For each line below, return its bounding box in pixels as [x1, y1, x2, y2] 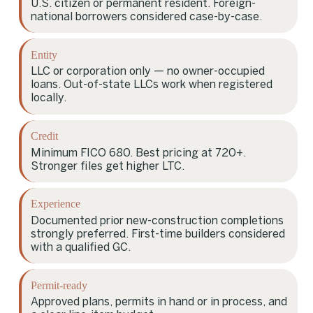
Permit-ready [31, 279, 88, 291]
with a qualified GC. [31, 242, 131, 253]
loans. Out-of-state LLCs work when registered [31, 80, 273, 91]
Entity [31, 48, 58, 61]
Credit [31, 130, 59, 143]
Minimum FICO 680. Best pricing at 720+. [31, 147, 247, 159]
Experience [31, 198, 81, 210]
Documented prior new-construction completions [31, 215, 284, 226]
